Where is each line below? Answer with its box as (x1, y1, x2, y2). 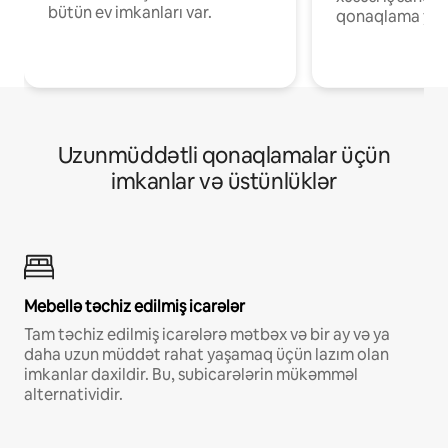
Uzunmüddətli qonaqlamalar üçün (57, 141, 391, 171)
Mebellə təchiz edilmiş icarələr (24, 296, 245, 318)
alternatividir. (24, 384, 123, 406)
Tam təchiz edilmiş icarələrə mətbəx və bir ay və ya (24, 324, 390, 346)
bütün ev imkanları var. (48, 2, 212, 24)
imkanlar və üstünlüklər (111, 167, 337, 197)
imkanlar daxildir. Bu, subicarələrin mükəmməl (24, 364, 358, 386)
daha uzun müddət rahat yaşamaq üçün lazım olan (24, 344, 389, 366)
